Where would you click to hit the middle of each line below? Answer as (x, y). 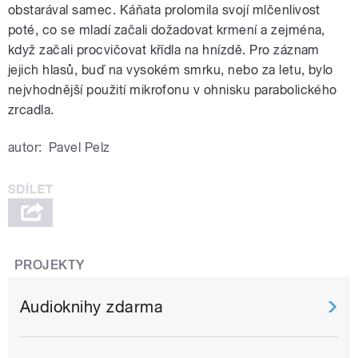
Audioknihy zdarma (92, 307)
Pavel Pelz (79, 147)
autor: (25, 147)
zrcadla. (31, 109)
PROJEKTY (50, 265)
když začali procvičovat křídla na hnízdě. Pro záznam (164, 50)
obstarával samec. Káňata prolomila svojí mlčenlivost (164, 10)
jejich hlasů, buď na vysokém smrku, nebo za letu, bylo (171, 70)
